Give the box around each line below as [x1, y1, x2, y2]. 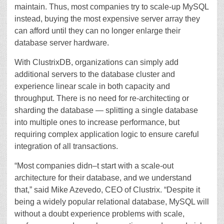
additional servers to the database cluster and [14, 70, 175, 78]
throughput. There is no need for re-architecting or [14, 94, 189, 102]
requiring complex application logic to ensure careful [14, 130, 199, 138]
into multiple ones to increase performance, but [14, 118, 179, 126]
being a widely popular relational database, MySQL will [14, 197, 209, 206]
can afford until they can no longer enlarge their [14, 26, 180, 35]
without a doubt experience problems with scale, [14, 209, 184, 218]
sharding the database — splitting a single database [14, 106, 198, 114]
